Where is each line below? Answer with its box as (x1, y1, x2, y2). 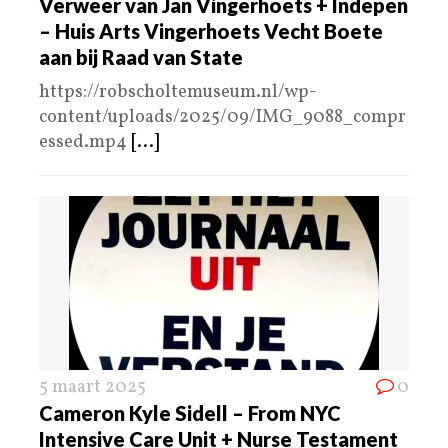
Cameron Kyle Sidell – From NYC (39, 401, 341, 426)
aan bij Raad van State (39, 45, 243, 70)
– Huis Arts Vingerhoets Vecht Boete (39, 19, 383, 44)
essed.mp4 (39, 130, 131, 156)
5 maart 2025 (39, 375, 146, 401)
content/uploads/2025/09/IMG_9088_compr (39, 105, 406, 131)
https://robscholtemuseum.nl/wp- (39, 80, 317, 106)
